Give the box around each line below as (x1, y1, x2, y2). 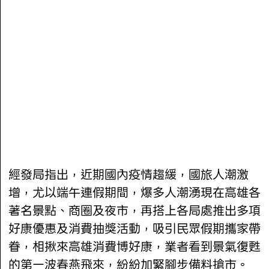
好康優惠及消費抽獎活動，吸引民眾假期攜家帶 (8, 219, 261, 238)
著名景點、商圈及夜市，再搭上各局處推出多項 (8, 201, 261, 220)
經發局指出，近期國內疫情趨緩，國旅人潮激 (8, 165, 249, 184)
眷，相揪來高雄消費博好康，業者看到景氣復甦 (8, 237, 261, 256)
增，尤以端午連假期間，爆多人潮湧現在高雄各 (8, 183, 261, 202)
